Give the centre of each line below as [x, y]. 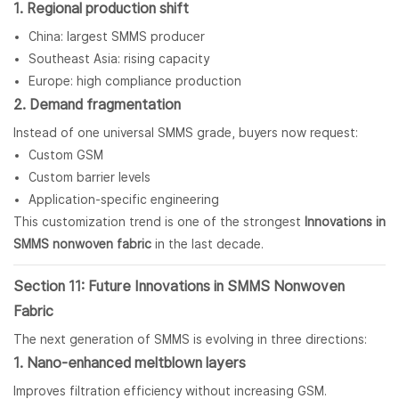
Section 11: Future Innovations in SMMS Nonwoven [179, 287]
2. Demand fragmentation [97, 105]
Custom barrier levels [89, 178]
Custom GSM [65, 155]
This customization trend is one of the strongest [159, 222]
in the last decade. [208, 244]
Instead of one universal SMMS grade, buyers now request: [186, 133]
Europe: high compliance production [134, 81]
